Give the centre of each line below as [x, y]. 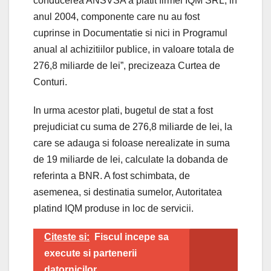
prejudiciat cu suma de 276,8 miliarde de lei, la [133, 127]
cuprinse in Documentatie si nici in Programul [130, 33]
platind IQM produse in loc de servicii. [113, 209]
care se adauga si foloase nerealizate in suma [132, 143]
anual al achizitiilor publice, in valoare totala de [134, 50]
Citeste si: [67, 237]
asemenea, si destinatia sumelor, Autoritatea [128, 192]
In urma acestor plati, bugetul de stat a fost [123, 111]
